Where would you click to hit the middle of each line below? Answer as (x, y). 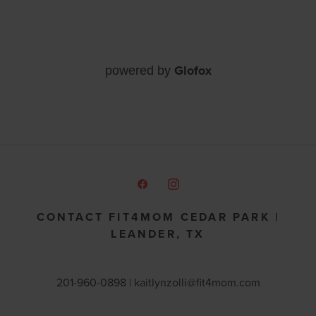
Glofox (193, 71)
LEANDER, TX (158, 234)
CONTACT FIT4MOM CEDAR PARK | (158, 217)
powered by (139, 71)
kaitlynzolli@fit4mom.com (197, 282)
